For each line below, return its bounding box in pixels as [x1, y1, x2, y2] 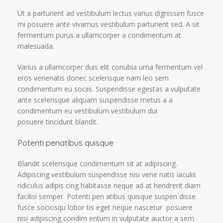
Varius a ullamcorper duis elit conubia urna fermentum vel [17, 62, 203, 72]
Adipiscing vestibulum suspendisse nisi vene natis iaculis [17, 170, 197, 180]
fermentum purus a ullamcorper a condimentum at [17, 30, 182, 40]
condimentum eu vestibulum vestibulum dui [17, 106, 158, 116]
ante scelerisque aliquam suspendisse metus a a [17, 95, 173, 105]
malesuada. [17, 41, 55, 51]
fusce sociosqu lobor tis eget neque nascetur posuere [17, 203, 193, 213]
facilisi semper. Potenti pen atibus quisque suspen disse [17, 192, 196, 202]
